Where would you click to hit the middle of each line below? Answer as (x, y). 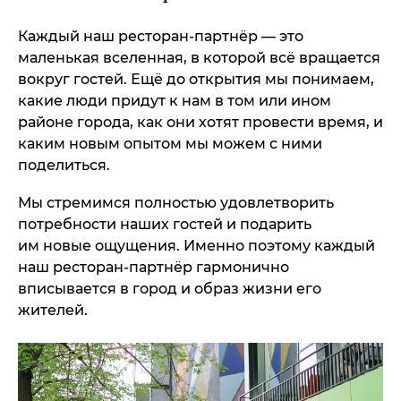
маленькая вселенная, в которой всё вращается (199, 58)
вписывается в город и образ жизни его (170, 289)
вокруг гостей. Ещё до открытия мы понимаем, (196, 79)
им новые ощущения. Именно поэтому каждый (196, 246)
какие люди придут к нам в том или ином (175, 101)
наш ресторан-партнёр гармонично (154, 267)
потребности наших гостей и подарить (165, 224)
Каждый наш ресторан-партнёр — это (161, 36)
